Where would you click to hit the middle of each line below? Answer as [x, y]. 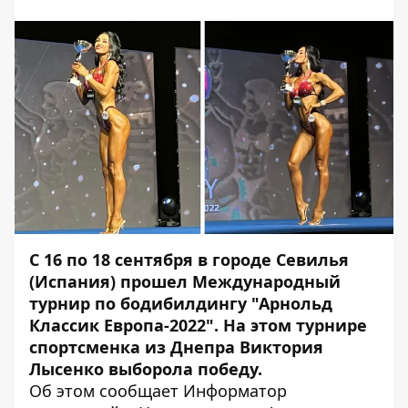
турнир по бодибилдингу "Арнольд [181, 303]
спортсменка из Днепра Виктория [176, 347]
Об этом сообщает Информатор [158, 391]
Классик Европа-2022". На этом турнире [198, 325]
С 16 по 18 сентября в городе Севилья [189, 260]
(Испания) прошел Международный [185, 281]
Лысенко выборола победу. [146, 369]
